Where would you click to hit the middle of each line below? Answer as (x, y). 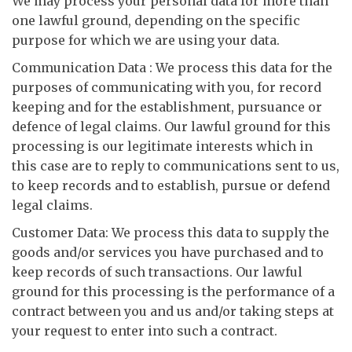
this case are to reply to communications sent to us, (176, 166)
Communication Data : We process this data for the (172, 68)
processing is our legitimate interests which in (162, 146)
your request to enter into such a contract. (145, 331)
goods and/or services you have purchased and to (168, 252)
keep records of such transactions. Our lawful (157, 272)
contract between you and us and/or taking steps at (173, 311)
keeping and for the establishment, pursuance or (167, 107)
